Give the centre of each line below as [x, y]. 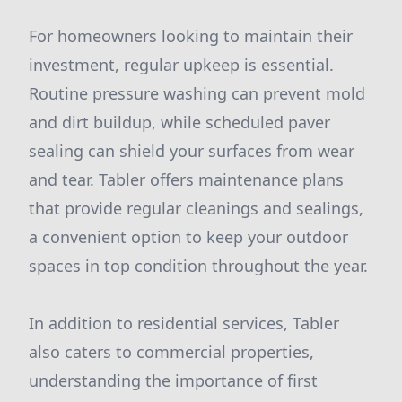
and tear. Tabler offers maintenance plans [186, 179]
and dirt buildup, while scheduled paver [179, 122]
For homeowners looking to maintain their [191, 36]
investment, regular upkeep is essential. [181, 65]
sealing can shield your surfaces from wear [192, 151]
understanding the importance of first [173, 380]
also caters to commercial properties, [171, 352]
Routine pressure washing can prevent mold [197, 93]
